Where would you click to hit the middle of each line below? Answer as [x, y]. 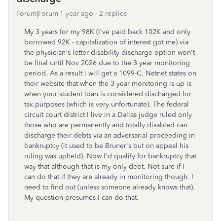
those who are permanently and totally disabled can [106, 125]
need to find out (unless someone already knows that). [110, 187]
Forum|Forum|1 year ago [55, 14]
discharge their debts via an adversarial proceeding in [110, 135]
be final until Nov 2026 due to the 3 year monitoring [107, 63]
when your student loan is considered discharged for [108, 94]
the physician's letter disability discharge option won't [110, 53]
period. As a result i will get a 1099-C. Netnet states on [110, 73]
